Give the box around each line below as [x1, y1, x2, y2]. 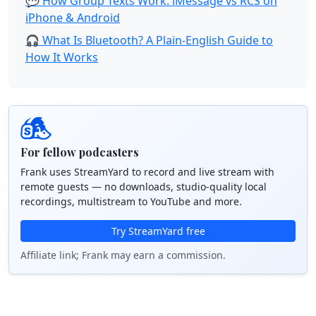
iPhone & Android [25, 10, 120, 25]
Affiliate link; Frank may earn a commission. [20, 248, 226, 262]
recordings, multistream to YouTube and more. [20, 195, 242, 208]
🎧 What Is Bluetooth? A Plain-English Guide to [25, 32, 273, 48]
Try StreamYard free [111, 224, 205, 238]
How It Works [25, 49, 98, 65]
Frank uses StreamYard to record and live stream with [20, 165, 274, 178]
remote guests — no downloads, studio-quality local [20, 180, 267, 193]
